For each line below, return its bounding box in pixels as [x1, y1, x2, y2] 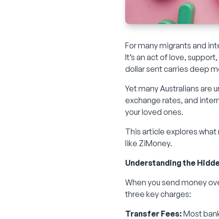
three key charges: [125, 189, 191, 199]
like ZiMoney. [125, 138, 172, 148]
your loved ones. [125, 107, 183, 117]
